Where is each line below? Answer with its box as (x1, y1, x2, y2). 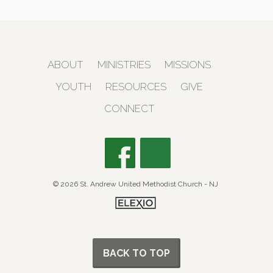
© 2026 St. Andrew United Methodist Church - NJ (52, 180, 218, 189)
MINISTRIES (97, 58, 151, 71)
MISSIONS (165, 58, 211, 71)
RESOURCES (105, 80, 167, 93)
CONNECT (104, 102, 155, 115)
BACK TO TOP (103, 247, 170, 260)
